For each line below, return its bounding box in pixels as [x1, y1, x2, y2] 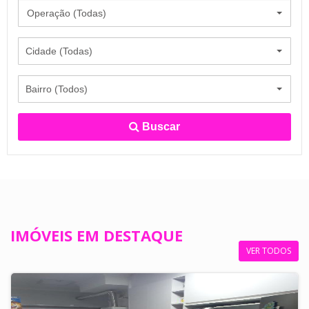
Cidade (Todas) [26, 45, 92, 57]
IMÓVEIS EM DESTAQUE [10, 225, 183, 246]
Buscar [142, 121, 180, 132]
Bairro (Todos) [26, 83, 88, 94]
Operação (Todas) [27, 7, 106, 19]
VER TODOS [246, 245, 291, 257]
